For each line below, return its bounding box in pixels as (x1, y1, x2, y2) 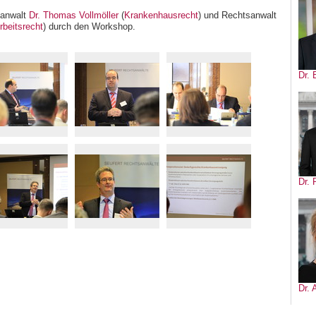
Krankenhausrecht (124, 10, 198, 21)
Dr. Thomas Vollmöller (29, 10, 121, 21)
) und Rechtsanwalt (198, 10, 276, 21)
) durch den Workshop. (43, 21, 135, 32)
